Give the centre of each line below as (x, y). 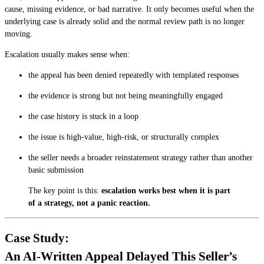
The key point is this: (65, 191)
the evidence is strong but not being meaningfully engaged (126, 96)
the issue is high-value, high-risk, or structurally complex (124, 137)
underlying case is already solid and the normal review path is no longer (125, 22)
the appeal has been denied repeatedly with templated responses (133, 75)
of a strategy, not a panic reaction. (89, 203)
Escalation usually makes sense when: (67, 55)
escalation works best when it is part (166, 191)
